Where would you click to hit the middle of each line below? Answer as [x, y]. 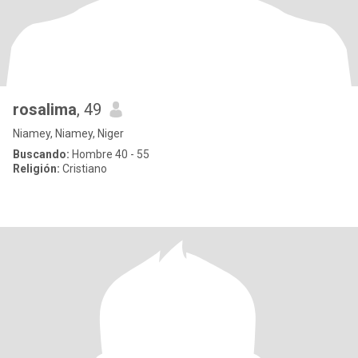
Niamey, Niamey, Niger [68, 133]
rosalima [45, 109]
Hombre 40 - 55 [109, 154]
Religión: [36, 169]
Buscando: [41, 154]
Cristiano [84, 169]
